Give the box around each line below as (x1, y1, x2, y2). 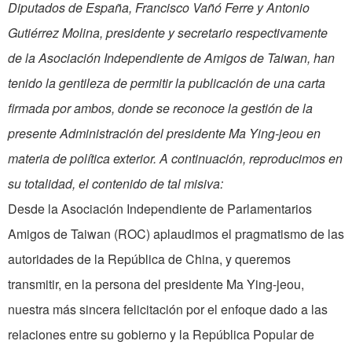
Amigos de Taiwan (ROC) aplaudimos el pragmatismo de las (8, 225, 344, 244)
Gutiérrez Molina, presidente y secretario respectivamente (8, 24, 328, 42)
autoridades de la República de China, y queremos (8, 250, 291, 269)
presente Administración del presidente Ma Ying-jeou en (8, 124, 321, 143)
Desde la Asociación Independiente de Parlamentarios (8, 200, 312, 218)
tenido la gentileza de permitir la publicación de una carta (8, 74, 325, 93)
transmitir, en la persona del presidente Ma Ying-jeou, (8, 275, 304, 294)
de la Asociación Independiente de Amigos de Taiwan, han (8, 49, 335, 68)
